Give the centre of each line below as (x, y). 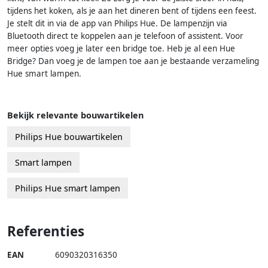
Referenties (46, 231)
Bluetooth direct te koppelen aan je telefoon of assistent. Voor (125, 36)
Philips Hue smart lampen (68, 188)
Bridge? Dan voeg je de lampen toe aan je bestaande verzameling (133, 61)
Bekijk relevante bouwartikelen (75, 115)
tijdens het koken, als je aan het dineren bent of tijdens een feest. (132, 10)
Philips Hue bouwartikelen (69, 136)
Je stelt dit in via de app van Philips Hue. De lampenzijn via (117, 23)
